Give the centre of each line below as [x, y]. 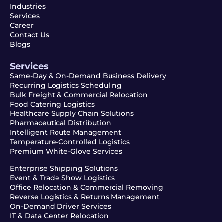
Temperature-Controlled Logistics [70, 141]
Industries [28, 6]
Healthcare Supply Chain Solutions [72, 113]
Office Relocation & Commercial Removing [86, 187]
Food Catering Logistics [52, 104]
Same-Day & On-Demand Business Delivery [88, 76]
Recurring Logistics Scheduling [66, 85]
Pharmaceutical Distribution [60, 123]
